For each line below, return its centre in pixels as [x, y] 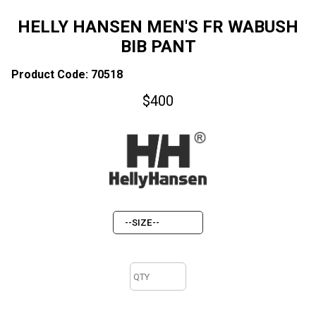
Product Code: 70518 [67, 74]
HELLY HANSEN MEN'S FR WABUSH [158, 27]
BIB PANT [158, 47]
